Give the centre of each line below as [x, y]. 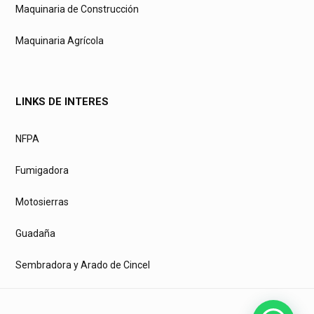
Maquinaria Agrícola [60, 40]
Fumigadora [42, 170]
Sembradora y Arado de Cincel [83, 265]
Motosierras [42, 202]
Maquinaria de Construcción [77, 9]
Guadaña [35, 233]
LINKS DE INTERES [62, 101]
